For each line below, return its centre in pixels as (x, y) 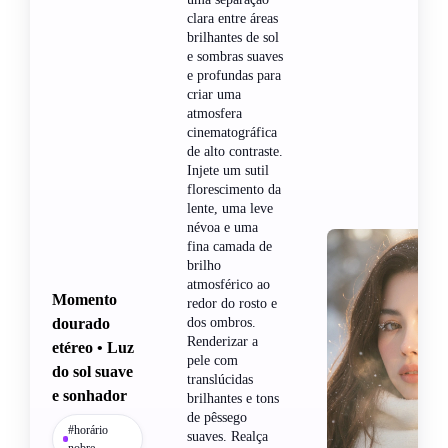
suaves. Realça (227, 436)
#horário (88, 429)
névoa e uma (222, 227)
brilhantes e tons (233, 398)
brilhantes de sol (233, 37)
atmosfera (214, 113)
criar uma (214, 94)
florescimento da (234, 189)
